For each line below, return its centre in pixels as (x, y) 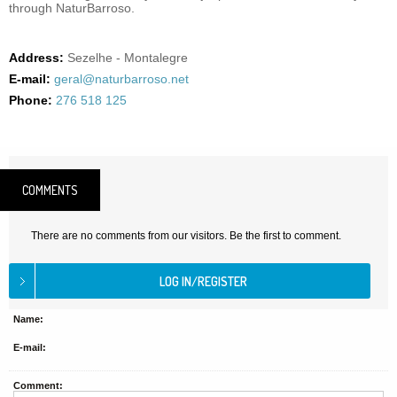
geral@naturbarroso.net (121, 79)
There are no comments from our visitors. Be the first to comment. (186, 236)
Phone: (31, 100)
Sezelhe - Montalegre (128, 58)
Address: (36, 58)
